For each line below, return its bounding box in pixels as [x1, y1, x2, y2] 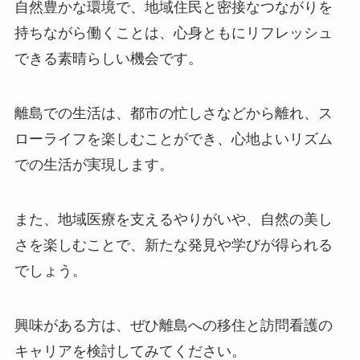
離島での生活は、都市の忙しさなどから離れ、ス [14, 105, 333, 122]
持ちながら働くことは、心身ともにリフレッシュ [14, 25, 333, 42]
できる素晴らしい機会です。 [14, 51, 202, 67]
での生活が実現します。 [14, 157, 174, 174]
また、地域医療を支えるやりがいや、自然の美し [14, 211, 333, 227]
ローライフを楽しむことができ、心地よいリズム [14, 131, 333, 148]
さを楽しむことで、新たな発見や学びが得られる [14, 236, 333, 253]
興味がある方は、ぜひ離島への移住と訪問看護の [14, 317, 333, 333]
